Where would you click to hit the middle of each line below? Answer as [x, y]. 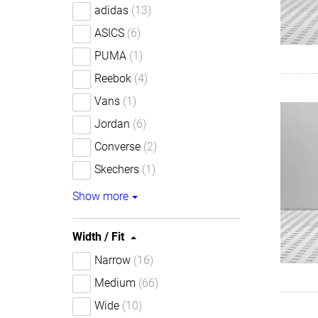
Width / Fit [98, 237]
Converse [117, 147]
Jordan [112, 124]
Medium [115, 283]
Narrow [113, 260]
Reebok [113, 78]
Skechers [117, 169]
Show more [100, 196]
